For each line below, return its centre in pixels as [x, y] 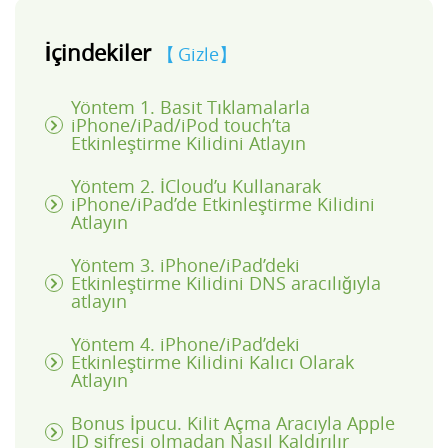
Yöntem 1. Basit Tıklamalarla [190, 107]
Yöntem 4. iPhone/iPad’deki [185, 344]
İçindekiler [101, 53]
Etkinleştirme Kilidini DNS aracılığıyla [226, 283]
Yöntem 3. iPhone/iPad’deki [185, 265]
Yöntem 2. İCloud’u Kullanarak [196, 186]
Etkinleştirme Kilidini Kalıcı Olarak [212, 362]
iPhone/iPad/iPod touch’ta [181, 125]
